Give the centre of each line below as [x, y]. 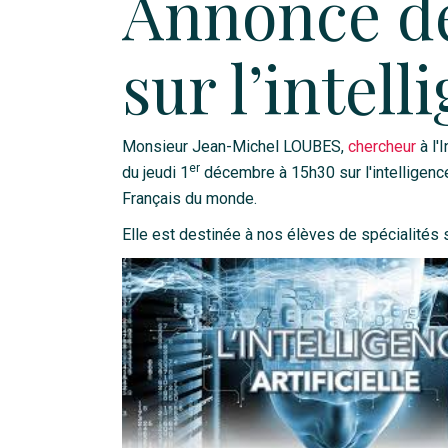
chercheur [382, 146]
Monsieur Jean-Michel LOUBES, [235, 146]
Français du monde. [189, 198]
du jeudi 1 [155, 172]
